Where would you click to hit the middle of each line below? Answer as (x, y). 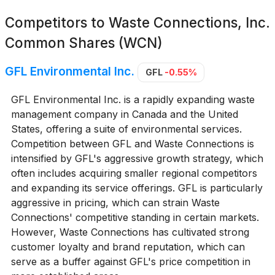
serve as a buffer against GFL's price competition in (130, 261)
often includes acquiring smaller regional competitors (134, 173)
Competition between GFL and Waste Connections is (132, 143)
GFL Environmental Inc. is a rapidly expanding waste (133, 99)
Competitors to (57, 22)
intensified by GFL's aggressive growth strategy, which (137, 158)
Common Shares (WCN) (84, 43)
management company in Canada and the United (124, 114)
